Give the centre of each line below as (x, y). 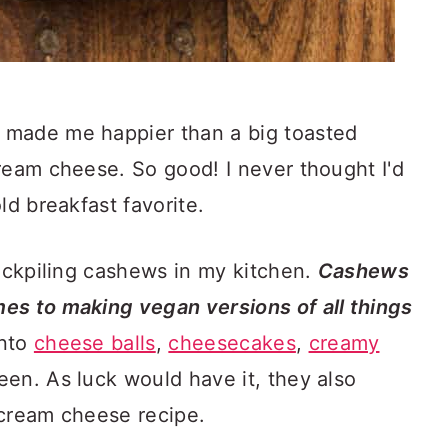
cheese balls (94, 343)
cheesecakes (232, 343)
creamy (344, 343)
